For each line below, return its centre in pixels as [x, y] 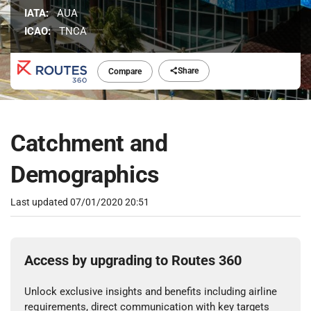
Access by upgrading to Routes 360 [133, 261]
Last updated [40, 202]
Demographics [85, 175]
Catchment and [89, 143]
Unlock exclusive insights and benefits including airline [151, 292]
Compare [125, 72]
